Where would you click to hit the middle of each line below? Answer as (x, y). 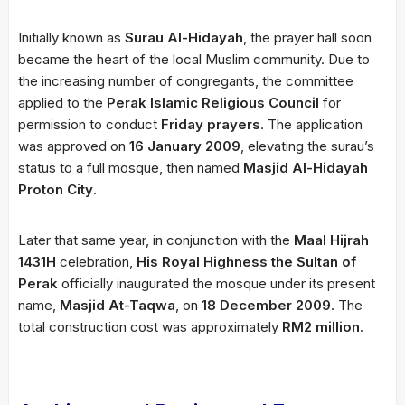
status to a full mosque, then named (131, 167)
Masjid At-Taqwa (118, 305)
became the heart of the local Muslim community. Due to (194, 59)
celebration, (96, 261)
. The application (311, 124)
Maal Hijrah (331, 240)
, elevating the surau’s (307, 146)
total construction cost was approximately (150, 326)
